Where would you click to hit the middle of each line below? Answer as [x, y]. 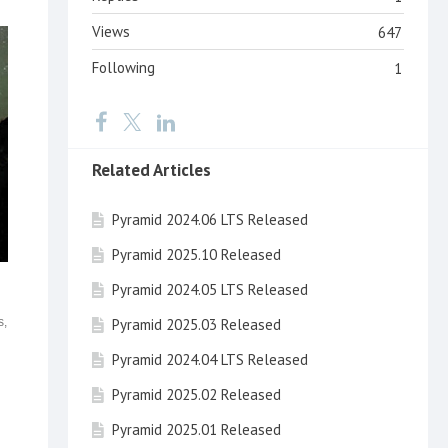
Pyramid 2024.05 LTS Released [210, 289]
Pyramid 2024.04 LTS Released [210, 359]
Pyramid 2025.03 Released [196, 324]
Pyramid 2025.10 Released [196, 254]
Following [123, 67]
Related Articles [151, 169]
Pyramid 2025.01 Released [196, 429]
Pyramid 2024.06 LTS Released [210, 219]
